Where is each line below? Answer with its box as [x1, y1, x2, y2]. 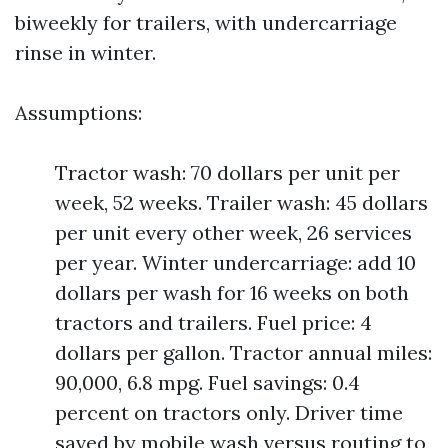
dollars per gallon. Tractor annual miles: [55, 340, 432, 365]
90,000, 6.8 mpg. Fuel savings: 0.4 [55, 370, 360, 395]
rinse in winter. [15, 40, 156, 65]
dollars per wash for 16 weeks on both [55, 280, 409, 305]
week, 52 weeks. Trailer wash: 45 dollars [55, 190, 428, 215]
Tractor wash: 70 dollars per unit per [55, 160, 400, 185]
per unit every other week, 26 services [55, 220, 412, 245]
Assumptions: [15, 100, 142, 125]
